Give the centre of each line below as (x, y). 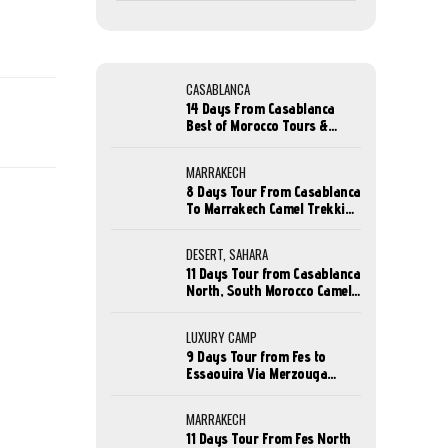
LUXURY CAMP (221, 336)
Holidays (211, 142)
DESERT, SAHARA (227, 254)
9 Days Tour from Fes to (256, 356)
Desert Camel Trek (239, 390)
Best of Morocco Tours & (257, 125)
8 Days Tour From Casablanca (273, 191)
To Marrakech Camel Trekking (273, 208)
